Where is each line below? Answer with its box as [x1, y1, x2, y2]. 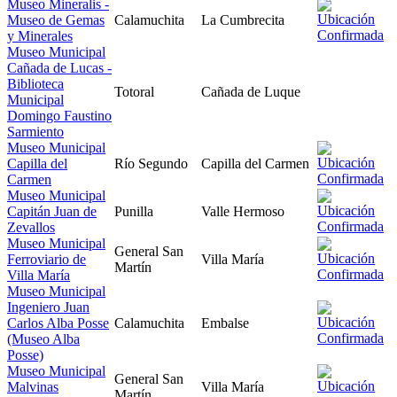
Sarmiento [7, 123, 64, 139]
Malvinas [7, 378, 58, 394]
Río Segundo [114, 155, 188, 171]
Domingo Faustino [7, 107, 112, 123]
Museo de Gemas [7, 12, 105, 27]
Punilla [114, 203, 153, 219]
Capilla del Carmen [201, 155, 309, 171]
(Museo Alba [7, 331, 80, 346]
